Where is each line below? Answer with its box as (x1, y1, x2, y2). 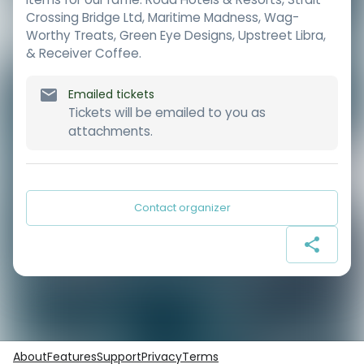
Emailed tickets (68, 85, 154, 102)
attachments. (68, 122, 153, 140)
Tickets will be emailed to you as (68, 103, 266, 121)
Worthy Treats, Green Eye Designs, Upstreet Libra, (26, 27, 326, 45)
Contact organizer (133, 199, 231, 215)
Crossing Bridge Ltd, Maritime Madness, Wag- (26, 9, 299, 27)
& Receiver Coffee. (26, 45, 141, 63)
